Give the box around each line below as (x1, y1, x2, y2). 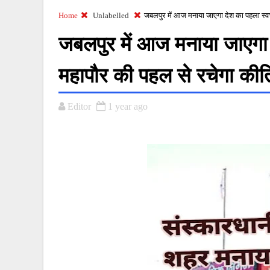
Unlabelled (91, 11, 131, 20)
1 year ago (108, 101, 148, 111)
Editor (67, 101, 91, 111)
